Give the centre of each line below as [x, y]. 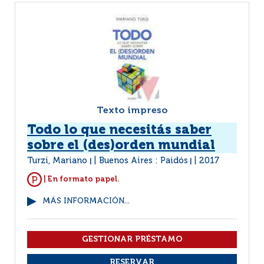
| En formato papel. [81, 179]
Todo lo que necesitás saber [119, 130]
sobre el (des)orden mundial [121, 146]
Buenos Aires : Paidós [143, 161]
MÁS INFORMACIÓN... [86, 201]
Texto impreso [132, 111]
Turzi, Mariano [58, 161]
